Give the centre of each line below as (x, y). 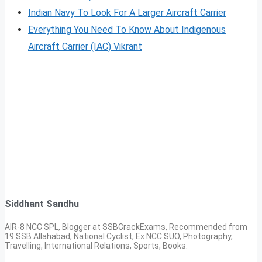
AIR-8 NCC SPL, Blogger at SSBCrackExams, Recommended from (126, 227)
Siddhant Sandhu (42, 204)
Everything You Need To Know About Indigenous (127, 30)
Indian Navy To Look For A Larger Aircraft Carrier (127, 13)
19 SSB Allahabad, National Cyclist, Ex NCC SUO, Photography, (119, 236)
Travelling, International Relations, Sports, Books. (96, 245)
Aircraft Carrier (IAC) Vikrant (85, 47)
